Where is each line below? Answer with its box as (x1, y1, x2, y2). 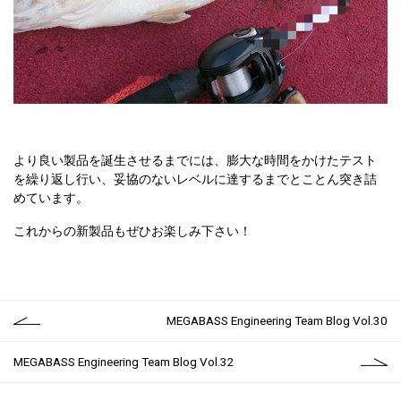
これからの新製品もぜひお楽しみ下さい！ (13, 223, 252, 238)
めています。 (13, 190, 89, 205)
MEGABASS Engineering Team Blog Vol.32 (13, 354, 235, 369)
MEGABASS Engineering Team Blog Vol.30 (166, 312, 388, 328)
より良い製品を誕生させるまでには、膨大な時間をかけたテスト (13, 152, 377, 167)
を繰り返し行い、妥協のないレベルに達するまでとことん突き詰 (13, 171, 377, 186)
